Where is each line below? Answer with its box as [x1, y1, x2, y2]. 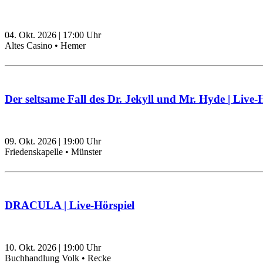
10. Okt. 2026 [5, 242, 56, 253]
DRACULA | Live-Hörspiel [5, 198, 134, 211]
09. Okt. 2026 [5, 136, 56, 147]
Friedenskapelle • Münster [5, 147, 102, 157]
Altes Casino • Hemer [5, 41, 86, 51]
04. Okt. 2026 [5, 30, 56, 41]
